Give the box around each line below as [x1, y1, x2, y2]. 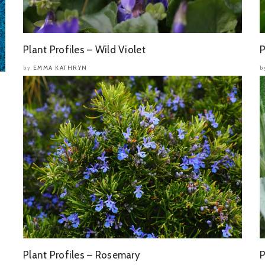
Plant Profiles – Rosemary [23, 249, 140, 261]
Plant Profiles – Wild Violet [23, 44, 146, 56]
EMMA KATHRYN [33, 64, 88, 72]
